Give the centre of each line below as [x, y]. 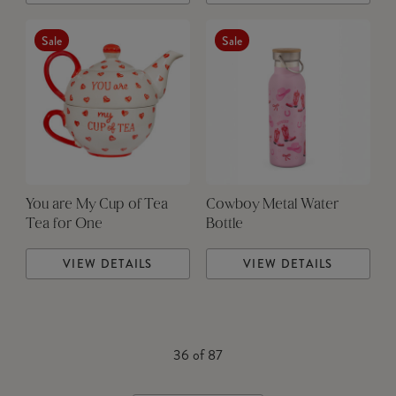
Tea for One [64, 225]
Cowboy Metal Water [272, 206]
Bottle [224, 225]
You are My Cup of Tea [96, 206]
